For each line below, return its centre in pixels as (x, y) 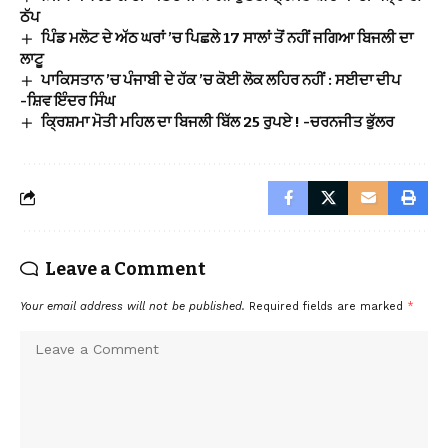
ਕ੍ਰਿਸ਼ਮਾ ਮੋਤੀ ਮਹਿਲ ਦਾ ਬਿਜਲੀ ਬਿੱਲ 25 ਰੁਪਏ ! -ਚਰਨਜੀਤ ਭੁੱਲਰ (218, 121)
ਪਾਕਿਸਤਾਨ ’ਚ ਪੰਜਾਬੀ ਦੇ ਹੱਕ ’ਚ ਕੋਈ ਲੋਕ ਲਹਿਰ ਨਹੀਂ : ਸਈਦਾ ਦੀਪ (221, 79)
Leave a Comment (125, 268)
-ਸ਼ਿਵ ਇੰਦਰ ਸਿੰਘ (67, 100)
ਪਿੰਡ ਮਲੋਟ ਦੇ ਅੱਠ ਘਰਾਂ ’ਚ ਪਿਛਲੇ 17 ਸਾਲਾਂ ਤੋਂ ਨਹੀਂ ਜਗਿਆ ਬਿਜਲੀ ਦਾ (227, 37)
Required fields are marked (328, 306)
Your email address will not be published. (132, 306)
